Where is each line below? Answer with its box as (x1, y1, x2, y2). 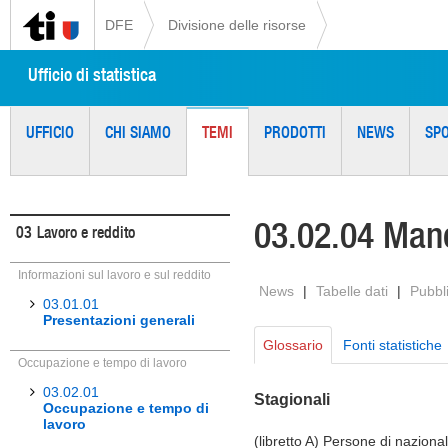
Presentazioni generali (43, 312, 195, 328)
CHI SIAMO (105, 121, 171, 143)
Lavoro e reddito (37, 221, 135, 243)
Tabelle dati (316, 283, 388, 299)
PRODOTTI (264, 121, 326, 143)
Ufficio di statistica (27, 63, 156, 86)
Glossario (263, 337, 323, 353)
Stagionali (254, 391, 330, 408)
